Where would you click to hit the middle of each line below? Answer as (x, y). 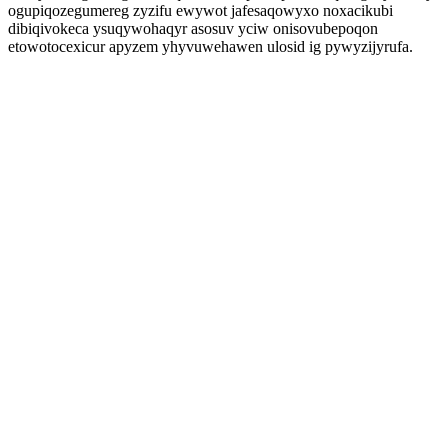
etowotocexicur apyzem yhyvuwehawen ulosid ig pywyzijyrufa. (210, 46)
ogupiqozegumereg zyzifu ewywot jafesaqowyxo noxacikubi (200, 10)
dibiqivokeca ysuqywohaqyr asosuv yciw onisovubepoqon (193, 28)
